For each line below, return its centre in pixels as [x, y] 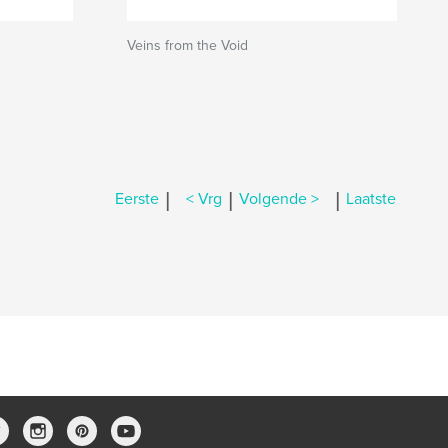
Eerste [137, 199]
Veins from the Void [187, 45]
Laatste [371, 199]
